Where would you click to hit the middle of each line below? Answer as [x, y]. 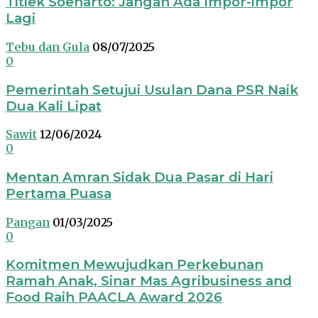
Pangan [28, 222]
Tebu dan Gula [48, 46]
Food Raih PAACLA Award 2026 [114, 297]
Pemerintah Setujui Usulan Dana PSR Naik [152, 89]
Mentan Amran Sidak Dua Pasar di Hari [139, 177]
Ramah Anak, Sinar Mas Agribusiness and [149, 281]
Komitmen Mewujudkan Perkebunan [135, 265]
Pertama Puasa [59, 193]
